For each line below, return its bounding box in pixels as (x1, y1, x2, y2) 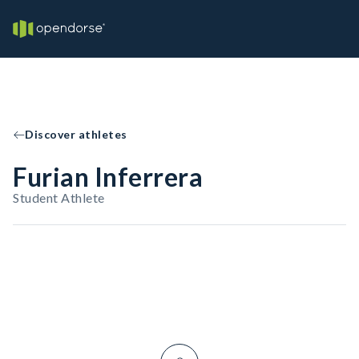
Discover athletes (25, 127, 127, 141)
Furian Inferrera (13, 161, 203, 192)
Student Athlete (13, 190, 105, 205)
